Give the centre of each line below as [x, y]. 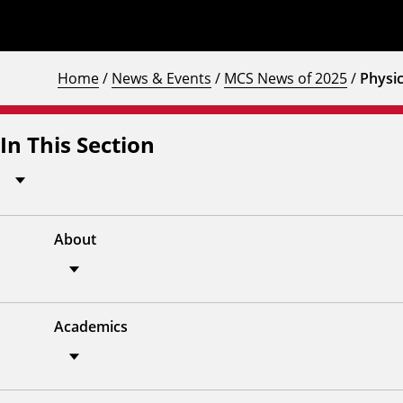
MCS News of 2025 [286, 77]
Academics [91, 326]
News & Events [161, 77]
